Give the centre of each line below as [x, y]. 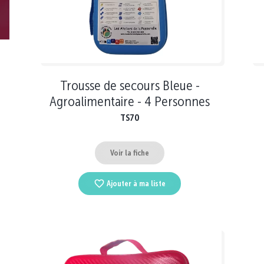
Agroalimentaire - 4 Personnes [130, 101]
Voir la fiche [130, 153]
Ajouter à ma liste [136, 184]
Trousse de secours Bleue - [130, 85]
